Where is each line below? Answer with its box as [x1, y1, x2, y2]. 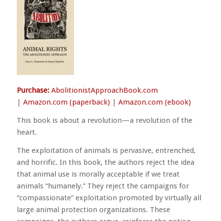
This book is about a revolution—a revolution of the [16, 116, 192, 125]
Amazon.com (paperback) [23, 98, 110, 107]
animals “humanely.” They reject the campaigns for [16, 181, 189, 190]
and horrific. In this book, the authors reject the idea [16, 157, 194, 167]
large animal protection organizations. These [16, 205, 170, 214]
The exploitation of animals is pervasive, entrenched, [16, 146, 196, 155]
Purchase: [16, 86, 49, 95]
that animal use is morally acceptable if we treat [16, 169, 180, 179]
